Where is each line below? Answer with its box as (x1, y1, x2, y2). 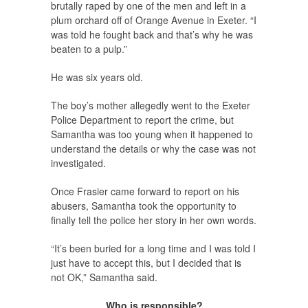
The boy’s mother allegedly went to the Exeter (51, 98, 250, 113)
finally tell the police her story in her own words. (51, 213, 256, 228)
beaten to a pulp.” (51, 42, 127, 56)
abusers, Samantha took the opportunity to (51, 199, 236, 213)
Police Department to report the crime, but (51, 113, 234, 127)
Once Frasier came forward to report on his (51, 184, 239, 199)
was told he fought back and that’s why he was (51, 27, 253, 42)
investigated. (51, 156, 106, 170)
